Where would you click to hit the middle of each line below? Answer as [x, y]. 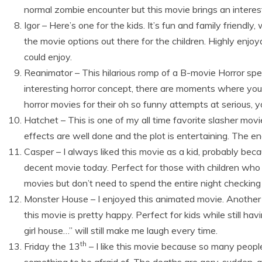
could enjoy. [48, 57]
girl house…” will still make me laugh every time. [121, 230]
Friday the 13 [52, 246]
